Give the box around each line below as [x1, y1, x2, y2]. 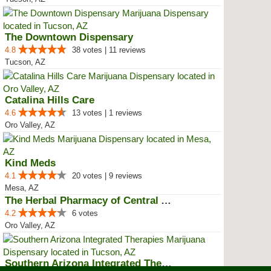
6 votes [72, 209, 98, 218]
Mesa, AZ [5, 183, 39, 192]
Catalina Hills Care [5, 94, 94, 106]
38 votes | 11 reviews [72, 45, 146, 54]
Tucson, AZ [5, 57, 45, 67]
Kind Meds [5, 157, 56, 169]
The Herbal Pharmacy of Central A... [161, 195, 171, 206]
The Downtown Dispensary [5, 31, 133, 43]
